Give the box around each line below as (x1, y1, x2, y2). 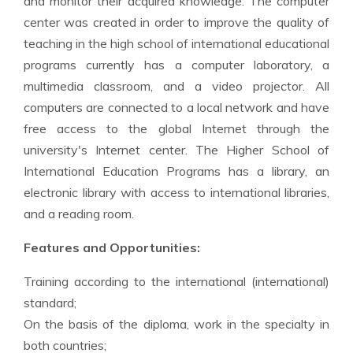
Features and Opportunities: (24, 240, 200, 256)
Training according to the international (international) (24, 273, 329, 290)
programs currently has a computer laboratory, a (24, 57, 329, 73)
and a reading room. (24, 206, 134, 222)
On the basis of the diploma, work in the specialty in (24, 316, 329, 333)
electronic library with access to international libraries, (24, 184, 329, 201)
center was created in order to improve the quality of (24, 14, 329, 31)
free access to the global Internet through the (24, 121, 329, 137)
